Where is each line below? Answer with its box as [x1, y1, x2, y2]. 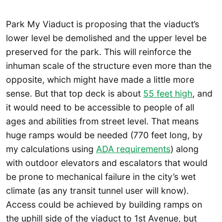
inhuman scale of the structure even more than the [6, 60, 212, 71]
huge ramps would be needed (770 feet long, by [6, 130, 203, 141]
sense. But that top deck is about [6, 88, 143, 99]
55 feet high [143, 88, 192, 99]
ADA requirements [96, 144, 170, 155]
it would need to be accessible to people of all [6, 102, 194, 113]
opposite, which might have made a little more [6, 74, 194, 85]
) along [170, 144, 199, 155]
